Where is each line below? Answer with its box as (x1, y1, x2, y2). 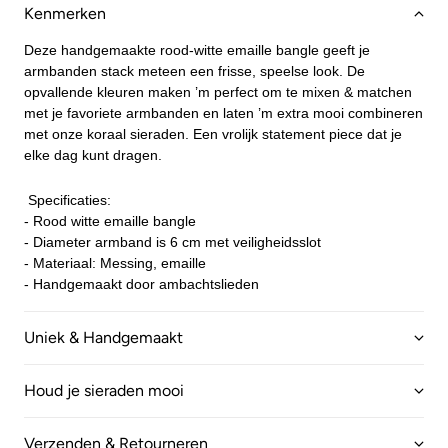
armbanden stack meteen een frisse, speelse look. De (24, 63, 365, 79)
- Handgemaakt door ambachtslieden (24, 276, 259, 292)
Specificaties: (24, 192, 111, 208)
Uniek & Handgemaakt (24, 328, 183, 347)
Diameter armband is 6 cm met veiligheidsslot (33, 234, 321, 250)
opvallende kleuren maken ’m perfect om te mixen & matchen (24, 84, 412, 100)
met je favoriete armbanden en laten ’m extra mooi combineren (24, 105, 423, 121)
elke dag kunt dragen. (24, 147, 162, 163)
